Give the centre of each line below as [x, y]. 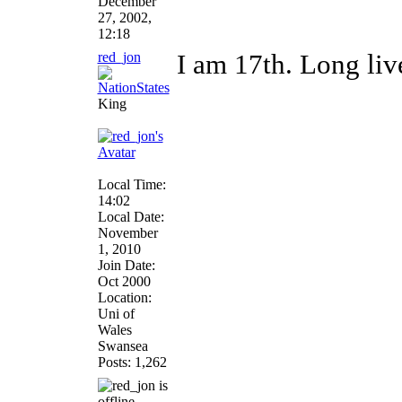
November [127, 233]
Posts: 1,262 [132, 362]
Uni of [116, 314]
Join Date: [126, 265]
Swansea [122, 346]
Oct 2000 [124, 281]
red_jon [119, 57]
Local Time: [131, 184]
